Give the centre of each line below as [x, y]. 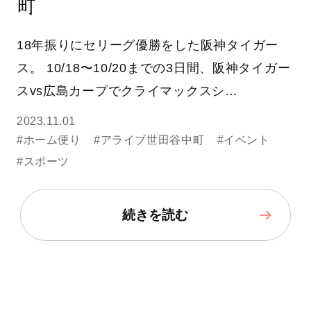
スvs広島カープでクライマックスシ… [127, 91]
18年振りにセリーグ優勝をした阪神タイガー [147, 45]
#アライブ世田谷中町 [149, 140]
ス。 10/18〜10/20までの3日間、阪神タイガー [153, 68]
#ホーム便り [49, 140]
